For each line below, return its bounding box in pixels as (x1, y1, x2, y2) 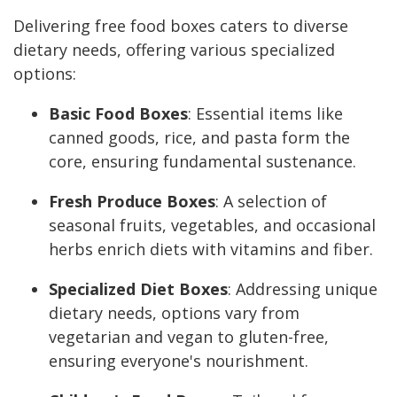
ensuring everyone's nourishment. (49, 350, 308, 372)
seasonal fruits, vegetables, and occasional (49, 214, 376, 237)
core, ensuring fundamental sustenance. (49, 151, 356, 173)
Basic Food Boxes (49, 103, 188, 125)
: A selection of (215, 191, 327, 213)
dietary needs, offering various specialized (13, 39, 335, 61)
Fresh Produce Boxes (49, 191, 215, 213)
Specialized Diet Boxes (49, 278, 228, 300)
